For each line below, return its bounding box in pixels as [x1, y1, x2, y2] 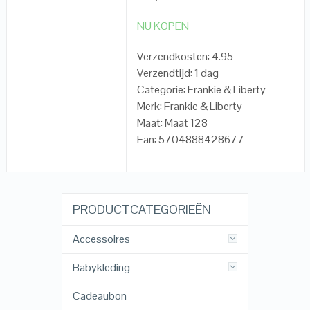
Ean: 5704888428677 [137, 132, 245, 147]
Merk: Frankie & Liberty [137, 99, 243, 114]
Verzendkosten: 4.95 [137, 49, 234, 64]
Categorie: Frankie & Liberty [137, 82, 266, 98]
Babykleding [72, 260, 130, 275]
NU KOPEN [137, 19, 190, 34]
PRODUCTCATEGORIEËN [72, 201, 211, 218]
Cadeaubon [72, 289, 127, 304]
